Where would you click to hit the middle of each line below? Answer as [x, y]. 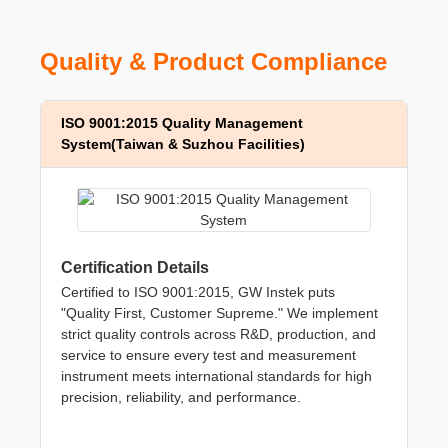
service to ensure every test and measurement [208, 355]
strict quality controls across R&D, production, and [218, 334]
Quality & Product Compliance [213, 61]
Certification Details [135, 267]
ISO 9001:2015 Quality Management [182, 123]
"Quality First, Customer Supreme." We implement [219, 313]
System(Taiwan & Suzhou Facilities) [183, 144]
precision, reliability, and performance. [181, 397]
